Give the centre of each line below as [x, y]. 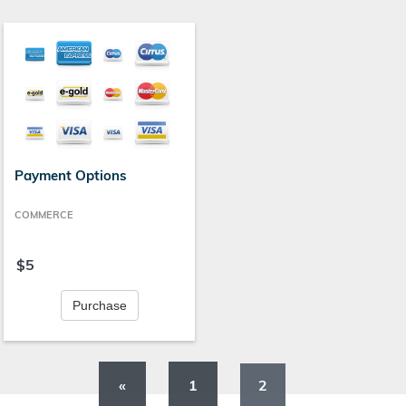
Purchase [99, 306]
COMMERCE [44, 215]
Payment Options [71, 176]
